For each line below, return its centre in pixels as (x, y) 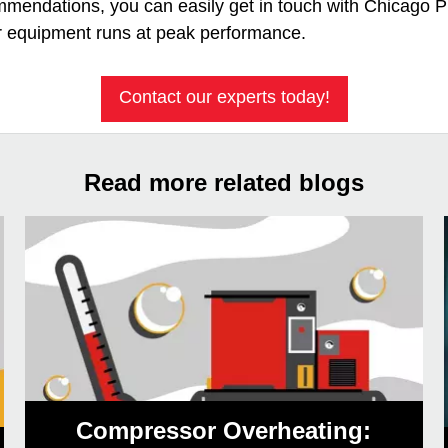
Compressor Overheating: (224, 431)
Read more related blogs (224, 183)
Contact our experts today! (224, 97)
